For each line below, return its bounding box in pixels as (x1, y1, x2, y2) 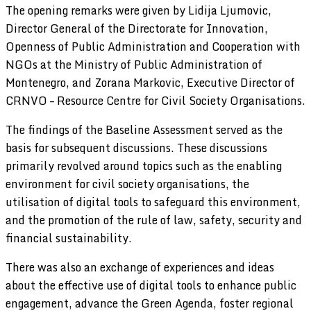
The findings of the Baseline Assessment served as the (6, 120, 283, 139)
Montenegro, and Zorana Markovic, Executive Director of (6, 73, 295, 92)
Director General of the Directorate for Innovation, (6, 19, 268, 37)
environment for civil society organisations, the (6, 174, 249, 193)
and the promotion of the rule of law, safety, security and (6, 210, 302, 229)
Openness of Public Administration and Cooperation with (6, 37, 301, 56)
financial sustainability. (6, 228, 132, 247)
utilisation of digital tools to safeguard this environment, (6, 192, 301, 211)
